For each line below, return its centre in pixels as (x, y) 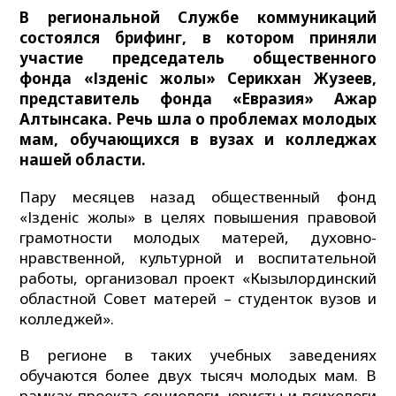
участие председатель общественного (198, 57)
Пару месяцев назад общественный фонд (198, 196)
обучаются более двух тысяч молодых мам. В (198, 376)
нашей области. (83, 159)
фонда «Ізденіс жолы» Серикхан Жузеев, (198, 78)
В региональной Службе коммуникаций (198, 17)
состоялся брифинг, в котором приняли (198, 37)
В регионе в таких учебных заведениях (198, 355)
